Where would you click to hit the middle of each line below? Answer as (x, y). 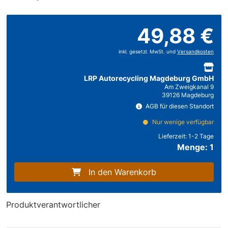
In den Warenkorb (122, 172)
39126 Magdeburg (188, 95)
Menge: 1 (195, 147)
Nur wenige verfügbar (182, 122)
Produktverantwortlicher (53, 204)
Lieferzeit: (173, 136)
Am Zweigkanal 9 (189, 87)
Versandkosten (195, 51)
